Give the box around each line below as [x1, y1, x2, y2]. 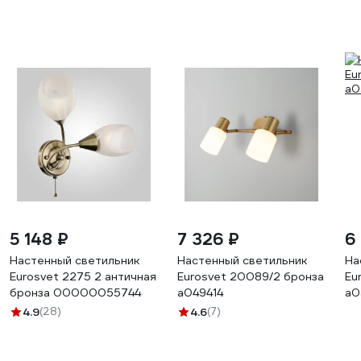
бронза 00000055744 [10, 285, 141, 300]
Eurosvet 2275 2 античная [10, 269, 156, 284]
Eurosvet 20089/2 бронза [177, 269, 324, 284]
